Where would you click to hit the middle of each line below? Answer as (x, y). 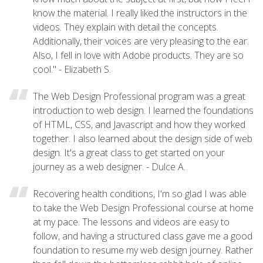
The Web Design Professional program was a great (139, 96)
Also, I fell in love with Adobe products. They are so (138, 55)
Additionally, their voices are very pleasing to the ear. (141, 41)
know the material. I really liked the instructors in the (140, 13)
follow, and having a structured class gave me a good (143, 236)
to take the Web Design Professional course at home (143, 208)
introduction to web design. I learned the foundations (143, 110)
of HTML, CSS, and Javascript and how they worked (139, 124)
